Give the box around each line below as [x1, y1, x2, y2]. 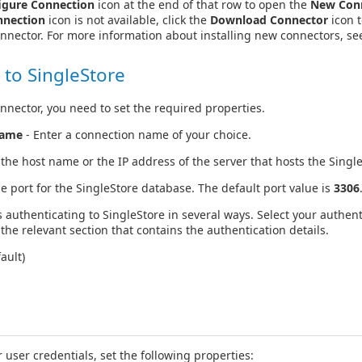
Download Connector [210, 12, 328, 28]
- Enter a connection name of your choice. [23, 127, 251, 143]
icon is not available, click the [45, 12, 210, 28]
